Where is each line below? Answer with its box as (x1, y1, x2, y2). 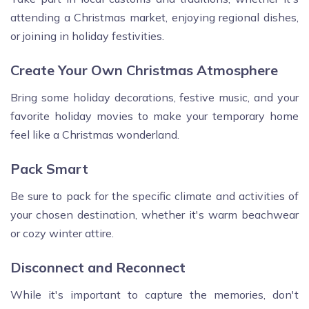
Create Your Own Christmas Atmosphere (10, 61, 278, 79)
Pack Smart (10, 159, 88, 177)
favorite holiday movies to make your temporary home (10, 108, 299, 123)
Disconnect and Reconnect (10, 258, 186, 276)
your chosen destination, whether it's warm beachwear (10, 207, 299, 221)
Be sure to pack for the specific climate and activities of (10, 188, 299, 203)
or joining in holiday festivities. (10, 28, 164, 43)
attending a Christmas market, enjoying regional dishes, (10, 10, 299, 24)
